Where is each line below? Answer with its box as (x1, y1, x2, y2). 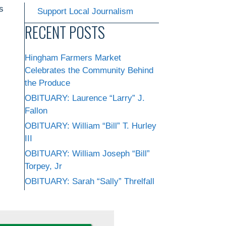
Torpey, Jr (25, 161, 62, 171)
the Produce (25, 78, 70, 88)
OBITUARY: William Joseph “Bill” (25, 148, 150, 158)
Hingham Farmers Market (25, 52, 121, 63)
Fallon (25, 105, 47, 116)
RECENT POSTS (25, 20, 105, 43)
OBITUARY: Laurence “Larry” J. (25, 93, 145, 103)
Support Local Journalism (37, 6, 133, 16)
